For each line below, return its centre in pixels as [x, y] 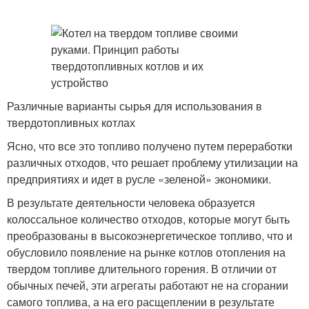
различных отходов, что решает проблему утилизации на [152, 162]
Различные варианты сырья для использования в [134, 106]
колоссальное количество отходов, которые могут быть [148, 219]
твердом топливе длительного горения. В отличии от [142, 269]
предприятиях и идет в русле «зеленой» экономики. [139, 179]
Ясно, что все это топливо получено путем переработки [150, 146]
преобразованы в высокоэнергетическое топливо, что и [150, 236]
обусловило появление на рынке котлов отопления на [146, 252]
